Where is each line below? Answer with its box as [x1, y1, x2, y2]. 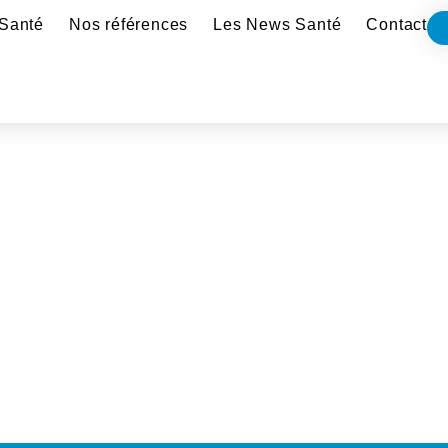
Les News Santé [213, 16, 342, 33]
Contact [366, 16, 428, 33]
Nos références [69, 16, 189, 33]
